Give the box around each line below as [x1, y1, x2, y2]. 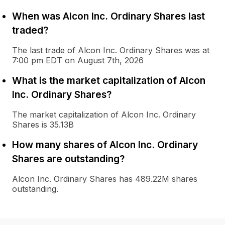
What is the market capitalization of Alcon [12, 74, 205, 86]
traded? [12, 24, 48, 36]
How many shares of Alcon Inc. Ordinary [12, 139, 198, 151]
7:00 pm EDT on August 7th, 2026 [12, 55, 144, 65]
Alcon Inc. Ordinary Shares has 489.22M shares [12, 174, 197, 184]
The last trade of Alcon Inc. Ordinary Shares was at [12, 45, 209, 55]
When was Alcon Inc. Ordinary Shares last [12, 10, 205, 22]
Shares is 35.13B [12, 120, 74, 130]
